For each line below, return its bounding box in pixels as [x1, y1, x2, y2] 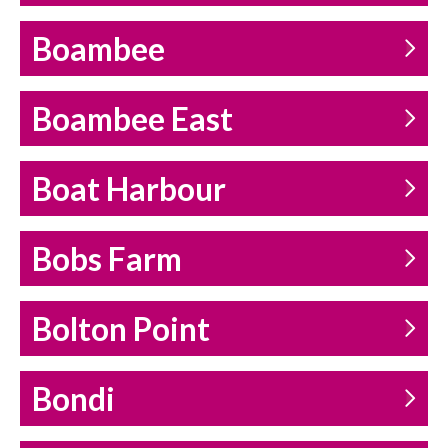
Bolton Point [32, 310, 210, 349]
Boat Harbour [32, 170, 226, 209]
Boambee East [32, 100, 233, 139]
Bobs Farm [32, 240, 182, 279]
